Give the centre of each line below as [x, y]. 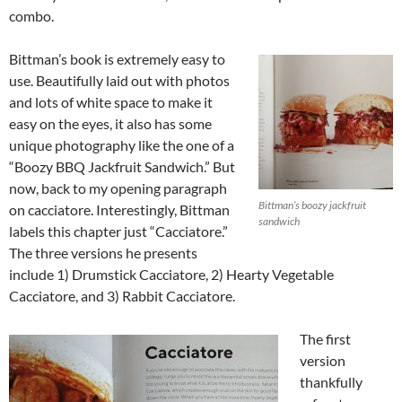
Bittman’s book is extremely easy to [117, 58]
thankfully [331, 381]
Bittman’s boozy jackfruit [312, 205]
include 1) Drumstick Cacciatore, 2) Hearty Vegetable [171, 274]
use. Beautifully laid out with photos [119, 80]
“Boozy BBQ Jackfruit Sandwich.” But [122, 166]
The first [325, 338]
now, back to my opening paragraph [118, 188]
